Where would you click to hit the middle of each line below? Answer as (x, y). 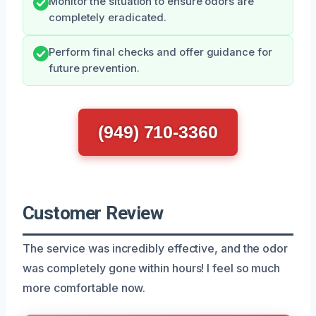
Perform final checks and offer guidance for (160, 52)
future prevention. (94, 68)
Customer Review (93, 213)
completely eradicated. (108, 17)
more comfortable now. (84, 287)
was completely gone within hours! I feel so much (152, 268)
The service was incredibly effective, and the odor (156, 248)
